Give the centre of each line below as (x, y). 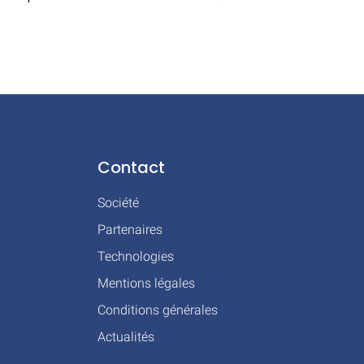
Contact (132, 167)
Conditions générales (158, 310)
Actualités (126, 336)
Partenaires (130, 229)
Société (119, 202)
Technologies (136, 256)
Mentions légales (147, 283)
